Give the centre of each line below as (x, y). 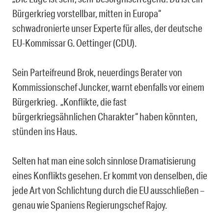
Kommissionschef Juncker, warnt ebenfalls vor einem (108, 87)
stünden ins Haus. (45, 131)
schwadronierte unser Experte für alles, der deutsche (107, 28)
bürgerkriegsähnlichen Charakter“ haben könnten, (105, 116)
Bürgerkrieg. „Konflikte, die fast (69, 101)
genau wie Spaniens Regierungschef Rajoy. (90, 205)
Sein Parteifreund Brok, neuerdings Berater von (97, 72)
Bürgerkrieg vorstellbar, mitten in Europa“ (87, 13)
